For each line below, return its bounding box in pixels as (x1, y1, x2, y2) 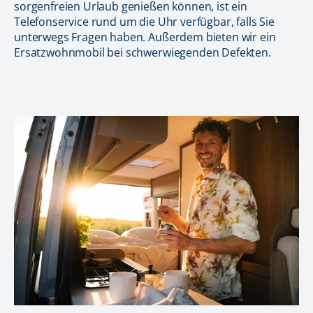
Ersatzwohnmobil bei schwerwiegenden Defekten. (14, 44, 271, 60)
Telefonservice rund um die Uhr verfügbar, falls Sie (14, 13, 275, 29)
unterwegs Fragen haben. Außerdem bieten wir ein (14, 29, 276, 45)
